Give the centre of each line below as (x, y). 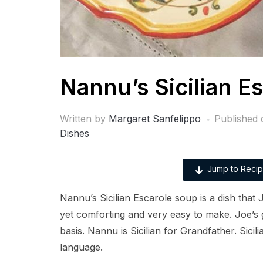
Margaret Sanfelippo (155, 119)
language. (81, 247)
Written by (84, 119)
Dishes (75, 134)
